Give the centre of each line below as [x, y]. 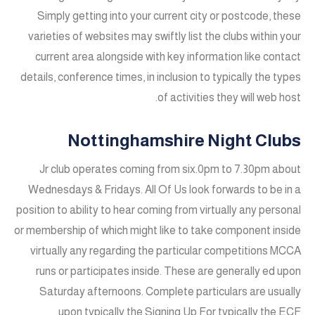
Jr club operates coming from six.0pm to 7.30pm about [170, 169]
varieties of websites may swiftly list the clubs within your [165, 36]
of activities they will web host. [229, 97]
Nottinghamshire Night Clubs [184, 140]
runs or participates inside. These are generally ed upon [168, 271]
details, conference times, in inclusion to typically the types [161, 77]
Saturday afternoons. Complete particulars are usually [170, 292]
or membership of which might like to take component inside [157, 231]
